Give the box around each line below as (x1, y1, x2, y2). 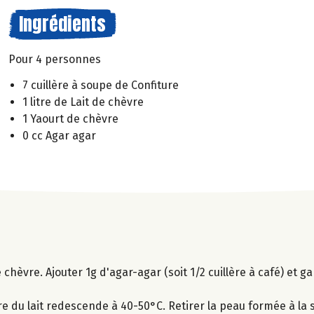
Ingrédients (19, 10, 106, 38)
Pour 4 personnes (8, 53, 101, 66)
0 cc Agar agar (22, 128, 96, 142)
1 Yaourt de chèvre (22, 111, 118, 125)
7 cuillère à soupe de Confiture (22, 78, 179, 92)
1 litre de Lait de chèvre (22, 95, 144, 109)
